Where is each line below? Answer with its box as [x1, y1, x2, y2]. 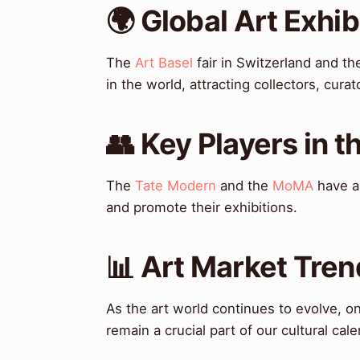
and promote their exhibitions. [106, 199, 297, 216]
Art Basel [135, 55, 193, 72]
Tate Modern [135, 178, 216, 194]
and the [216, 178, 272, 194]
